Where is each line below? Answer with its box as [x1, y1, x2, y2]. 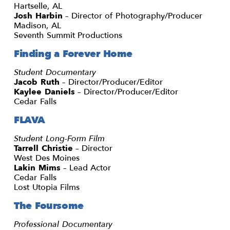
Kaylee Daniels [14, 86, 75, 98]
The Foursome [14, 199, 84, 213]
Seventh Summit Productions [14, 29, 123, 41]
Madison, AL [14, 20, 61, 31]
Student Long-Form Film [14, 132, 105, 144]
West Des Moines [14, 152, 80, 164]
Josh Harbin [14, 10, 63, 22]
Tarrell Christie [14, 142, 73, 154]
